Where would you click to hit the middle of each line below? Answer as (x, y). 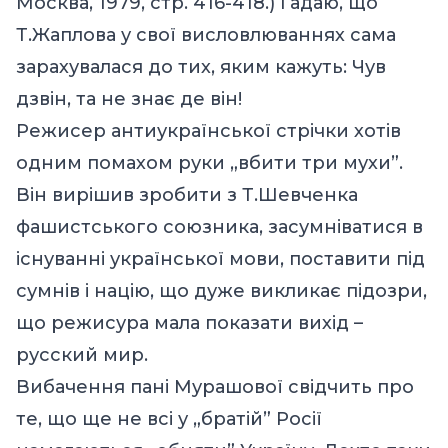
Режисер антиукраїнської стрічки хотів (208, 130)
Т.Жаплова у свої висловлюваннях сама (206, 34)
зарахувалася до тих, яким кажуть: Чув (201, 66)
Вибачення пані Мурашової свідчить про (215, 386)
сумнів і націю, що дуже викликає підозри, (221, 290)
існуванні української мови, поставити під (220, 258)
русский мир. (82, 354)
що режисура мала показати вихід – (189, 322)
